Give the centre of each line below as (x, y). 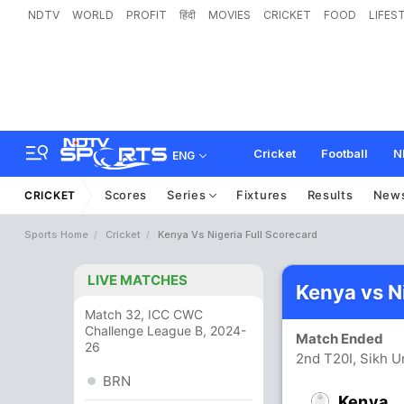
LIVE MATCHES (138, 280)
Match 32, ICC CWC (144, 314)
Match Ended (344, 339)
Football (344, 153)
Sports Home (56, 234)
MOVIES (230, 15)
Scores (126, 195)
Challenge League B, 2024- (165, 331)
